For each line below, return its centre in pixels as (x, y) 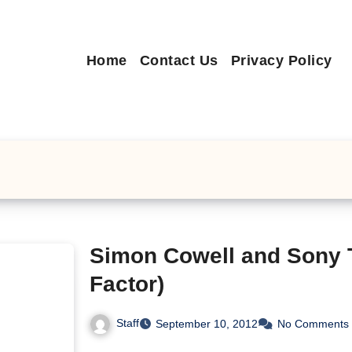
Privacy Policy (281, 60)
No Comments (313, 323)
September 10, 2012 (207, 323)
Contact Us (179, 60)
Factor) (127, 284)
